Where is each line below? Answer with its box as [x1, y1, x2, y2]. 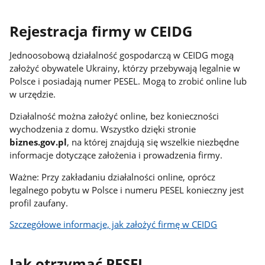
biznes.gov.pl [9, 135, 67, 148]
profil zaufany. [9, 196, 69, 209]
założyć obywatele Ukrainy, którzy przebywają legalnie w [9, 62, 241, 75]
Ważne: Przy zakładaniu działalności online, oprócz [9, 170, 216, 183]
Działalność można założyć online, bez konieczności [9, 109, 219, 122]
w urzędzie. [9, 88, 56, 101]
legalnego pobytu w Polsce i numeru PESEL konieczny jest [9, 183, 244, 196]
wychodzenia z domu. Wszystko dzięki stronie [9, 122, 196, 135]
